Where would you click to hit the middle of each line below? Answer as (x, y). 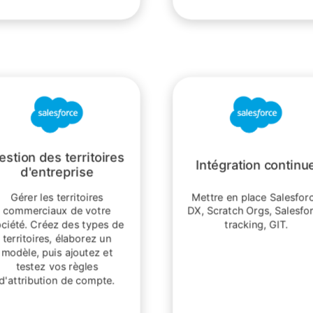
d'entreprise (57, 173)
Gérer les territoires (57, 197)
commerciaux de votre (57, 211)
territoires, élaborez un (57, 239)
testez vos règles (57, 266)
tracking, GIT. (256, 225)
